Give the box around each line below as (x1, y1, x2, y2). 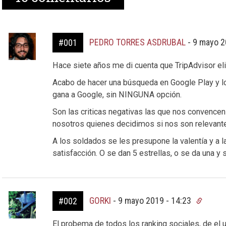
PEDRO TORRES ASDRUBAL (89, 37, 186, 47)
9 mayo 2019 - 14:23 (118, 195, 193, 206)
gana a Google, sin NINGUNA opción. (52, 90, 182, 99)
